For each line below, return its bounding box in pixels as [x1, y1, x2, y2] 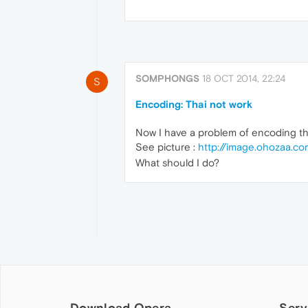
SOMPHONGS [135, 72, 199, 84]
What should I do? [135, 156, 219, 168]
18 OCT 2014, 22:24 [202, 72, 285, 84]
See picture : [135, 140, 198, 153]
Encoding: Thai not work [135, 98, 252, 110]
